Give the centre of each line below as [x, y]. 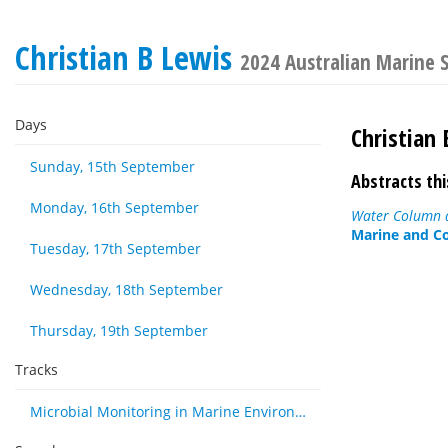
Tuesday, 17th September [115, 248]
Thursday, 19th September [119, 330]
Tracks [36, 369]
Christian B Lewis [127, 57]
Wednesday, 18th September [126, 289]
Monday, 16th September [114, 207]
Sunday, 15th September [112, 166]
